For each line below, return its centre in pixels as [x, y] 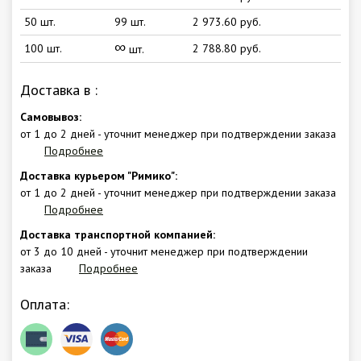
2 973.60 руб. [227, 21]
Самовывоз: [51, 116]
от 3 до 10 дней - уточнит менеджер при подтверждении [164, 251]
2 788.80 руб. [227, 48]
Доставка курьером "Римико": [99, 175]
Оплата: [45, 304]
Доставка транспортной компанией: [118, 234]
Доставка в [57, 89]
